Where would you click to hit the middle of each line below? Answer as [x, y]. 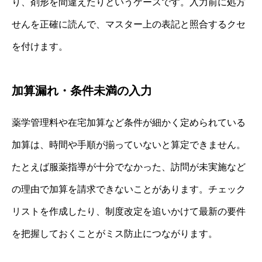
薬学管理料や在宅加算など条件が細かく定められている [129, 123]
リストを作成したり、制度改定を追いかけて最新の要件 [129, 212]
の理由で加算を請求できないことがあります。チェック [129, 189]
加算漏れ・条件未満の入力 [82, 91]
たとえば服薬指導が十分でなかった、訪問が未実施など [129, 167]
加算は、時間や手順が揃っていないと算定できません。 [129, 145]
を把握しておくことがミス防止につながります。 [115, 234]
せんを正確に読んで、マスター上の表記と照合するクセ [129, 25]
